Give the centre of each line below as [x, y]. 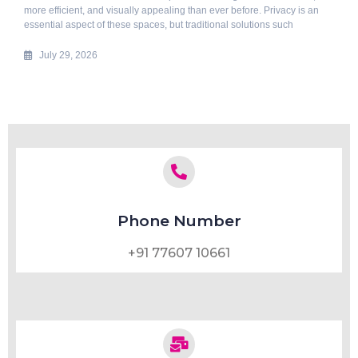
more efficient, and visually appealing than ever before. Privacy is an [172, 10]
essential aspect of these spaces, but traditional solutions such [159, 24]
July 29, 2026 [69, 55]
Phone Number [179, 220]
